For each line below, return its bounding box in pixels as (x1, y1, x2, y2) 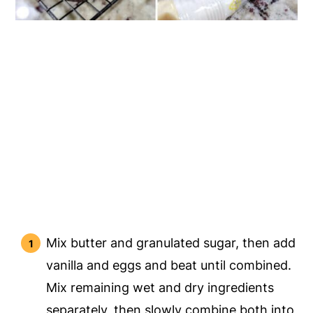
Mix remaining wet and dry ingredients (46, 280, 275, 296)
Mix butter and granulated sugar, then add (46, 235, 296, 251)
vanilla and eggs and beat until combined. (46, 258, 292, 273)
